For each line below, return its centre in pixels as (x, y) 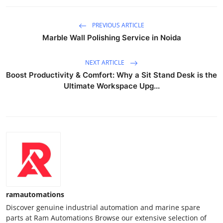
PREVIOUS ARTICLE (117, 25)
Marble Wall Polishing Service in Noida (111, 37)
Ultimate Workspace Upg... (111, 86)
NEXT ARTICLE (106, 62)
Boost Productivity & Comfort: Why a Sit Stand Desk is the (111, 75)
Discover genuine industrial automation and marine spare (103, 207)
